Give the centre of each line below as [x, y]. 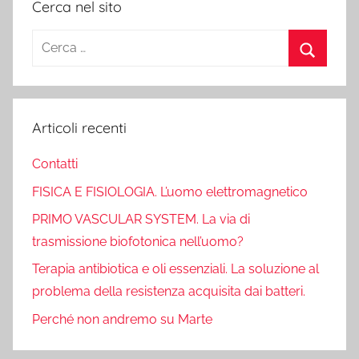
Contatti [55, 164]
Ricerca [53, 40]
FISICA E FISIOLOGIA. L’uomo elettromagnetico [170, 192]
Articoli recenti [79, 128]
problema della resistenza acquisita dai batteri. [169, 292]
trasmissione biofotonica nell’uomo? [138, 241]
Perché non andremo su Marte [122, 319]
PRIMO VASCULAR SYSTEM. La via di [141, 219]
